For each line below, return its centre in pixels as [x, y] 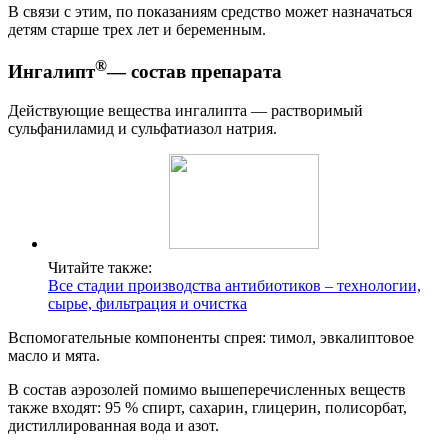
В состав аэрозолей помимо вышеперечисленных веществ [207, 390]
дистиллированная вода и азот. [113, 426]
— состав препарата [194, 72]
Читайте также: [100, 268]
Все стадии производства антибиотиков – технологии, [234, 286]
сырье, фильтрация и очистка [147, 304]
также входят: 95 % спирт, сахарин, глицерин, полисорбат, [207, 408]
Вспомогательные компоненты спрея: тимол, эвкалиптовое [211, 338]
